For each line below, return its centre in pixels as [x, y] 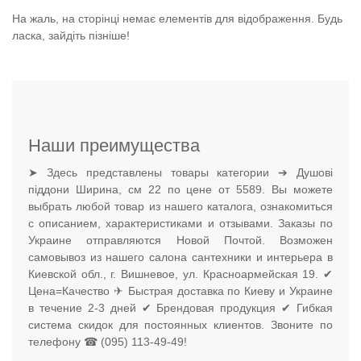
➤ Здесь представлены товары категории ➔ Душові [180, 172]
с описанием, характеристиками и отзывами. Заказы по [180, 223]
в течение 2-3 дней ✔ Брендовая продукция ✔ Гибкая [180, 307]
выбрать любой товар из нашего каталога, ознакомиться [180, 206]
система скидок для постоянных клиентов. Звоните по [180, 324]
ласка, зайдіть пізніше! [71, 35]
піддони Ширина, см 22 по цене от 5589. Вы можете [180, 189]
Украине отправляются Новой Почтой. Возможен [180, 240]
